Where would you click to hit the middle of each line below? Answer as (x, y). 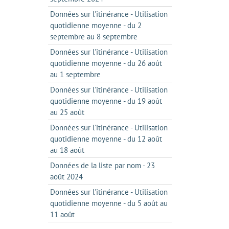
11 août (62, 214)
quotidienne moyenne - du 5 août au (109, 203)
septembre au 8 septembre (94, 37)
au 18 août (67, 150)
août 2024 (66, 177)
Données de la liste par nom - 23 (102, 165)
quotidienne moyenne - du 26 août (106, 63)
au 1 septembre (75, 74)
